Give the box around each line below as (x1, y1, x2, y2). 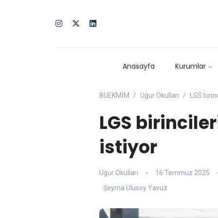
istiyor (99, 135, 157, 160)
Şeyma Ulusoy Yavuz (103, 184, 167, 192)
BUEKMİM (99, 91, 129, 100)
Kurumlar (175, 61, 206, 72)
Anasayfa (123, 61, 155, 72)
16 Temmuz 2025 (155, 169, 210, 177)
